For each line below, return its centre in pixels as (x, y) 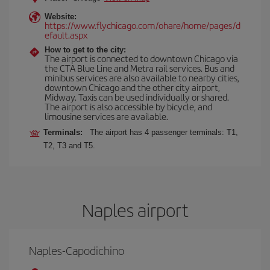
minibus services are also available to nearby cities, (142, 77)
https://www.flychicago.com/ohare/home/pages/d (143, 25)
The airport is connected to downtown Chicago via (141, 58)
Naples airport (135, 210)
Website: (61, 17)
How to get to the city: (85, 50)
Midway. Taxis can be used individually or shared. (137, 97)
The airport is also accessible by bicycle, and (128, 106)
